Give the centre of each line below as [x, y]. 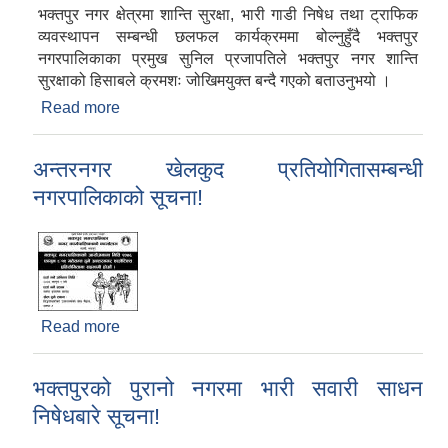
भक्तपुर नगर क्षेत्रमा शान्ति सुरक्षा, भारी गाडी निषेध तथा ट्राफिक [228, 15]
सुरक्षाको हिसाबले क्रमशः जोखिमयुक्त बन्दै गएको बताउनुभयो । [214, 81]
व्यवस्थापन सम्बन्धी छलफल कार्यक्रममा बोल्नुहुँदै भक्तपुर [228, 37]
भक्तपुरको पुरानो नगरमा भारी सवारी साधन [228, 389]
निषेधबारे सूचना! [96, 417]
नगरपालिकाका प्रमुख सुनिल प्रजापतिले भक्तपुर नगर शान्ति [228, 59]
